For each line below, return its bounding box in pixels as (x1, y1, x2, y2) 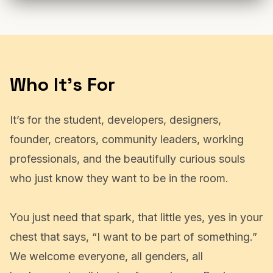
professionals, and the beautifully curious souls (10, 180, 245, 193)
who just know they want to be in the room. (10, 199, 229, 213)
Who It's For (10, 100, 115, 124)
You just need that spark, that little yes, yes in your (10, 238, 263, 252)
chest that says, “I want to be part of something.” (10, 258, 257, 271)
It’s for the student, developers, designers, (10, 141, 221, 154)
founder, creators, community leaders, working (10, 160, 244, 174)
